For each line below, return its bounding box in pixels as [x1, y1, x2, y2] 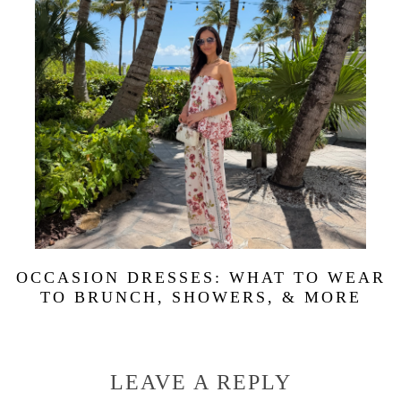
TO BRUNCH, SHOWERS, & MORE [39, 288, 362, 307]
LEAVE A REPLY [109, 371, 292, 395]
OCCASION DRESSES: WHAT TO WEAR [15, 269, 386, 287]
